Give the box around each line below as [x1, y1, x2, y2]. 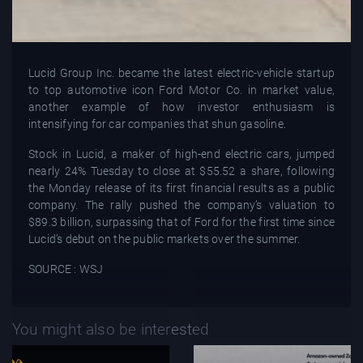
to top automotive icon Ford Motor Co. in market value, [28, 83, 335, 96]
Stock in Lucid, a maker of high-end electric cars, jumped [28, 147, 335, 160]
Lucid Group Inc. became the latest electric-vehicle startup [28, 66, 335, 79]
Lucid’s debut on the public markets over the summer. [28, 232, 301, 246]
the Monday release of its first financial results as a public [28, 181, 335, 194]
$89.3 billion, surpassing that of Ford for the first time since [28, 215, 335, 228]
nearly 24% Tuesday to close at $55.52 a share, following [28, 164, 335, 177]
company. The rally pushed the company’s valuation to [28, 198, 335, 211]
